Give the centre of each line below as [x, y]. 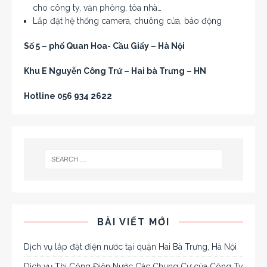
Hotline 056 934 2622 [68, 96]
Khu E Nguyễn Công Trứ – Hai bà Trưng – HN [115, 71]
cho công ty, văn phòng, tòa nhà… [97, 7]
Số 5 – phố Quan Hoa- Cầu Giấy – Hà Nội [104, 46]
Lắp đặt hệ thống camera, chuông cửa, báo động [127, 21]
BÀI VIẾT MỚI [133, 222]
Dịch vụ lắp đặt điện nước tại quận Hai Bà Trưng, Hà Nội [130, 246]
